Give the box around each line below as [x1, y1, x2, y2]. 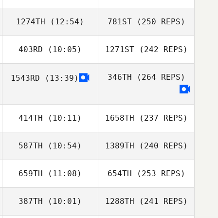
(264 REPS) [131, 73, 185, 82]
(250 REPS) [131, 17, 185, 26]
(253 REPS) [131, 169, 185, 178]
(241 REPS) [134, 197, 188, 206]
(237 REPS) [134, 113, 188, 123]
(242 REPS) [134, 45, 188, 54]
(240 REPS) [134, 141, 188, 150]
